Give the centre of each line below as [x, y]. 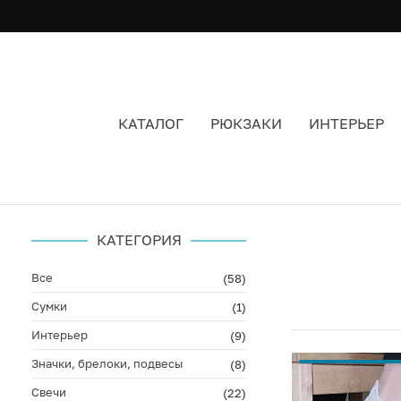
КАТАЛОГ [150, 124]
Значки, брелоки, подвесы [107, 363]
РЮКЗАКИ [246, 124]
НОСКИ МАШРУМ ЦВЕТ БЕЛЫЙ [150, 190]
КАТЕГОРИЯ [139, 240]
